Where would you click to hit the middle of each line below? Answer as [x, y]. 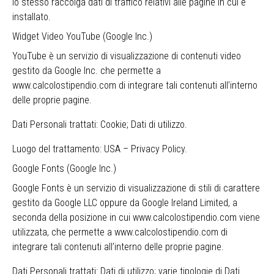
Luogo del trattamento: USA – [72, 149]
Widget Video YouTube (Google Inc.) [82, 36]
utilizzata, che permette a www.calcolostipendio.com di [120, 232]
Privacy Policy [158, 149]
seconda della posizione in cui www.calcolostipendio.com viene [136, 217]
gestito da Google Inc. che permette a [87, 71]
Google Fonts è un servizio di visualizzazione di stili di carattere [136, 188]
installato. [31, 17]
